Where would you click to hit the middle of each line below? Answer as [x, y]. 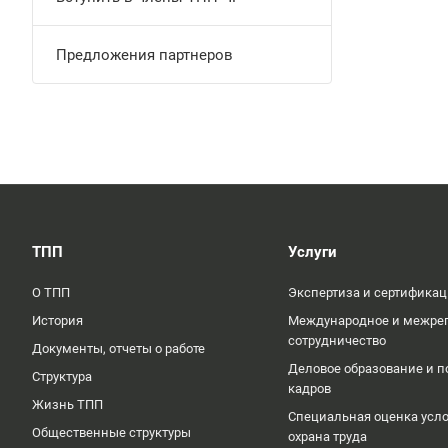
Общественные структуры [111, 432]
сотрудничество [337, 340]
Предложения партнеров [144, 55]
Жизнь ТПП [67, 404]
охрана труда [327, 436]
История [57, 320]
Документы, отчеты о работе [118, 348]
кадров [309, 388]
